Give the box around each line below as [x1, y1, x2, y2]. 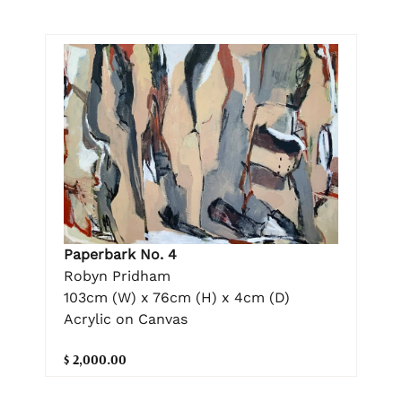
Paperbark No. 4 [64, 246, 177, 264]
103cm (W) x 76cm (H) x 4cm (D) [64, 289, 290, 307]
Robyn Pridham [64, 267, 170, 285]
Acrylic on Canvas [64, 310, 188, 328]
